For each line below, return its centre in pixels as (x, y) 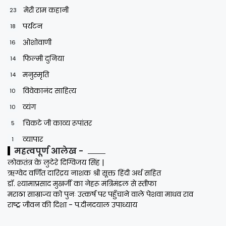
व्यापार (33, 139)
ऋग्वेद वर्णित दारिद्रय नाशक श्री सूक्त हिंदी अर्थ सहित (84, 173)
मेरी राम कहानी (46, 10)
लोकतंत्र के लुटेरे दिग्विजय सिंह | (56, 162)
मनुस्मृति (36, 74)
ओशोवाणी (37, 42)
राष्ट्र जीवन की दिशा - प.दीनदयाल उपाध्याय (72, 205)
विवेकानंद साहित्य (49, 91)
